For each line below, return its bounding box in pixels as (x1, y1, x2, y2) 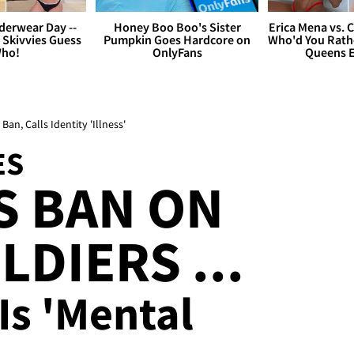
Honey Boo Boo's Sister (113, 19, 241, 36)
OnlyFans (152, 44, 202, 61)
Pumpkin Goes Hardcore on (104, 32, 250, 48)
